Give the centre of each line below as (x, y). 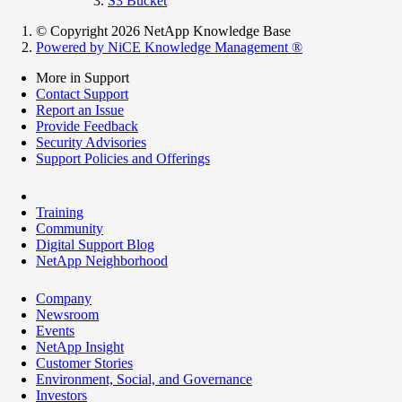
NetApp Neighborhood (102, 260)
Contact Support (82, 93)
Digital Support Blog (95, 244)
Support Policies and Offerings (123, 158)
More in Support (83, 77)
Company (64, 298)
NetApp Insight (80, 346)
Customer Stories (84, 363)
